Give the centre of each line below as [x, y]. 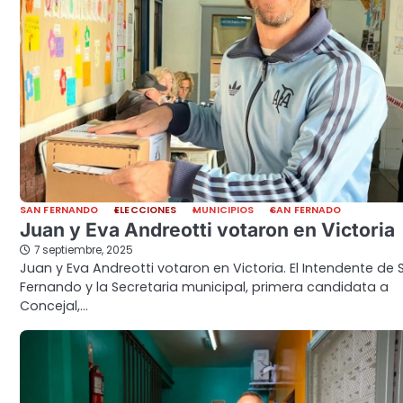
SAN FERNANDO [59, 210]
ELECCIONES [146, 210]
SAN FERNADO [306, 210]
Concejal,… [54, 305]
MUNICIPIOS [224, 210]
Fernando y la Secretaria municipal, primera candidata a [204, 287]
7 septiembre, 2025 [84, 250]
